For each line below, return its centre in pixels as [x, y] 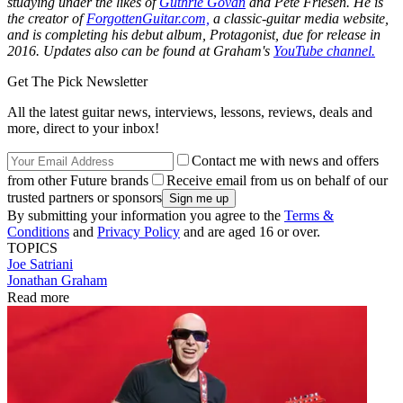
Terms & [309, 216]
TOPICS [32, 248]
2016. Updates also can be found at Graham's [140, 51]
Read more [38, 298]
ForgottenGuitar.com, [148, 19]
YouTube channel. [324, 51]
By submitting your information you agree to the [146, 216]
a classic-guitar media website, [299, 19]
